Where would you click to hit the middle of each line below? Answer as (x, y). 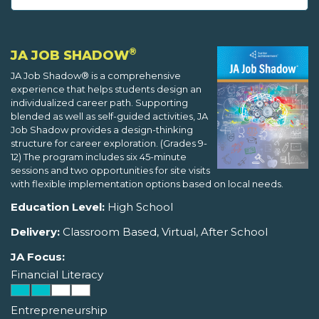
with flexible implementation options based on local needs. (147, 184)
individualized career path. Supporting (99, 103)
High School (139, 207)
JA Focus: (38, 257)
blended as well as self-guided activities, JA (109, 116)
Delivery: (35, 232)
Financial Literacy (57, 275)
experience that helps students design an (106, 89)
